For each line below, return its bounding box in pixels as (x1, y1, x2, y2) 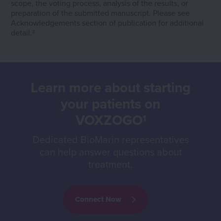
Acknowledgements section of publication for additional (11, 17, 204, 29)
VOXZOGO (75, 110, 143, 130)
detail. (11, 27, 33, 38)
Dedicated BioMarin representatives (32, 132, 189, 147)
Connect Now (75, 194, 121, 205)
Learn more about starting (31, 77, 190, 98)
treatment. (88, 157, 133, 172)
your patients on (61, 94, 160, 114)
